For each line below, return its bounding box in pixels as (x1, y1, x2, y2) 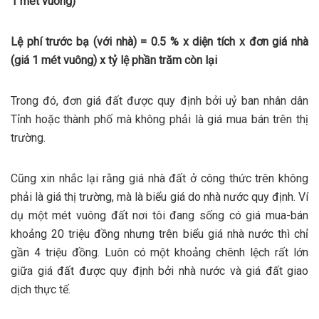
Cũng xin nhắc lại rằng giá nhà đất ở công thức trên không (11, 171, 308, 185)
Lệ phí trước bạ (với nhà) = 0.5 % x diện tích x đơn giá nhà (11, 34, 308, 48)
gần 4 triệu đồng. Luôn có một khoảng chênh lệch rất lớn (11, 245, 308, 259)
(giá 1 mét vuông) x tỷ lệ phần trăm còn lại (11, 53, 217, 67)
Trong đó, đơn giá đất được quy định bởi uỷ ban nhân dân (11, 93, 308, 108)
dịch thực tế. (11, 282, 70, 296)
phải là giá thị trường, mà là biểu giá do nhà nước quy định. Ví (11, 189, 308, 204)
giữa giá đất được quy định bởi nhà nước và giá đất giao (11, 263, 308, 278)
